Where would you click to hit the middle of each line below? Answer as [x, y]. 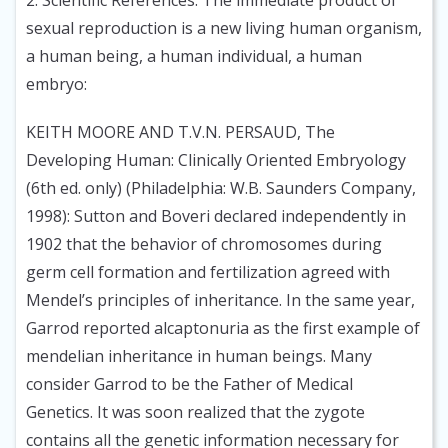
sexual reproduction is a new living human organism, [224, 28]
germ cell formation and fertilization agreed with [208, 272]
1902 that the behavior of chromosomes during [204, 244]
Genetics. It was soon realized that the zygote [195, 412]
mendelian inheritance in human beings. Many [199, 356]
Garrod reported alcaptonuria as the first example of [223, 328]
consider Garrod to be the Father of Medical [189, 384]
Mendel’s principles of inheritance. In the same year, [220, 300]
